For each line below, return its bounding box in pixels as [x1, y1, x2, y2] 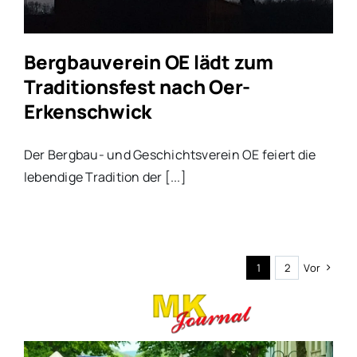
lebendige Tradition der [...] [23, 168, 186, 186]
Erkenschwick [23, 98, 152, 125]
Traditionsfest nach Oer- [23, 73, 251, 100]
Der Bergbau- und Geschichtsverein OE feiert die [23, 146, 316, 164]
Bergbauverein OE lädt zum [23, 49, 273, 76]
